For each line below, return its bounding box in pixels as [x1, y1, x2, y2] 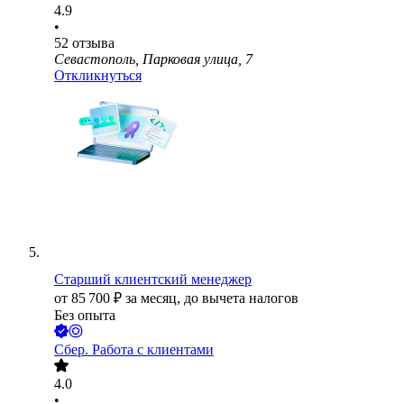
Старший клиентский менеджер [54, 271, 252, 288]
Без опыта [54, 308, 115, 324]
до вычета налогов [184, 290, 298, 307]
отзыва [72, 35, 115, 51]
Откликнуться [54, 68, 142, 84]
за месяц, [125, 290, 184, 307]
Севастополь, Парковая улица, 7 [54, 51, 252, 68]
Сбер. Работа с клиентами [54, 342, 214, 358]
